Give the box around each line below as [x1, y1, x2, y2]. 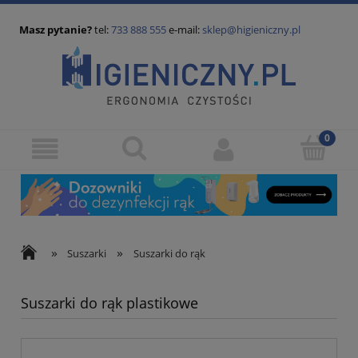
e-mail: [166, 22, 202, 38]
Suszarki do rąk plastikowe [21, 293, 198, 313]
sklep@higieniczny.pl [202, 22, 300, 38]
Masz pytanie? [19, 22, 92, 38]
